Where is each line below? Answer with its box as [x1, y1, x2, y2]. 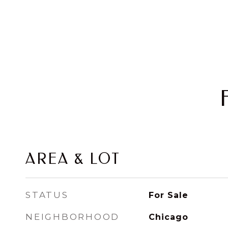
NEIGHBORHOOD [25, 212, 120, 222]
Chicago [148, 212, 188, 222]
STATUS [25, 190, 69, 200]
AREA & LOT [25, 150, 121, 168]
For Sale [148, 190, 188, 200]
